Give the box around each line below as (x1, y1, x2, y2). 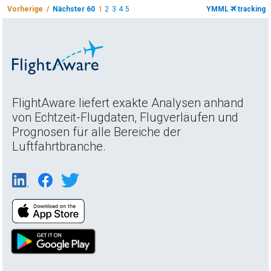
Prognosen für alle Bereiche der (12, 124, 181, 139)
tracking (235, 4, 266, 13)
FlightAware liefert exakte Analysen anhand (12, 95, 244, 110)
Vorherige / (7, 4, 53, 13)
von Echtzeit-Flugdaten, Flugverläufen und (12, 109, 239, 125)
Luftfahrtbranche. (12, 139, 106, 154)
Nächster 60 (53, 4, 96, 13)
